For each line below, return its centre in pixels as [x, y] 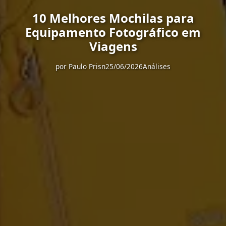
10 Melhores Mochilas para [113, 18]
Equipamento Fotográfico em [113, 32]
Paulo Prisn [87, 66]
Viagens [113, 46]
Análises [157, 66]
